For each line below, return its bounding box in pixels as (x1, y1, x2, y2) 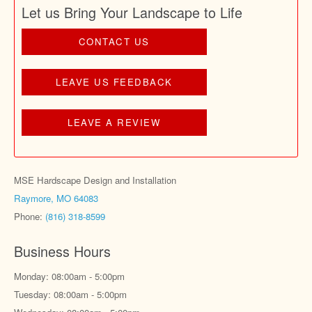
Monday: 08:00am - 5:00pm (14, 270, 125, 283)
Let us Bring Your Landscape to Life (22, 2, 242, 23)
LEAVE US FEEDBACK (56, 75, 173, 89)
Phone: (14, 210, 45, 224)
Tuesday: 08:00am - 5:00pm (14, 288, 127, 302)
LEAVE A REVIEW (68, 116, 161, 130)
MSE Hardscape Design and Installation (14, 173, 176, 187)
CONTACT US (78, 35, 150, 49)
